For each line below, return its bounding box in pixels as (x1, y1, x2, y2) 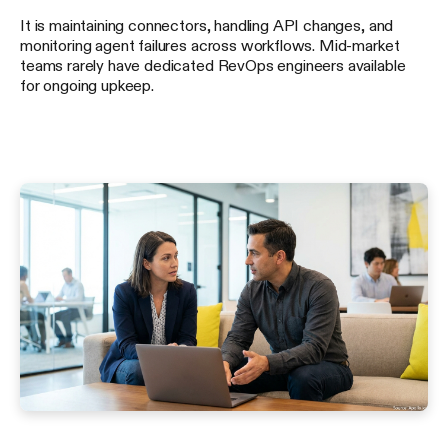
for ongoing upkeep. (20, 77, 154, 94)
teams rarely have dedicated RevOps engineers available (20, 57, 406, 74)
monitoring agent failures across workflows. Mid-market (20, 37, 400, 54)
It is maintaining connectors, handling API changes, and (20, 17, 394, 34)
